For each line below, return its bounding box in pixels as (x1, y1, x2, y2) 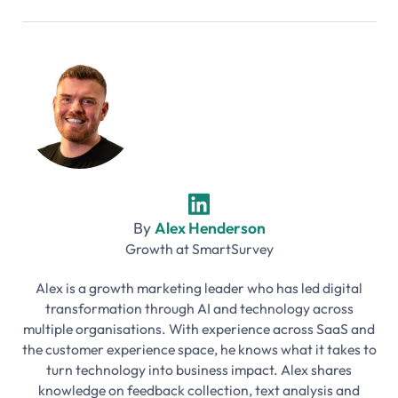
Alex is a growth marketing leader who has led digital (36, 278, 362, 297)
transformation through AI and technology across (44, 298, 354, 317)
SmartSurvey (191, 239, 274, 258)
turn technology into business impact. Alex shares (46, 360, 352, 378)
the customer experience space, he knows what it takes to (21, 339, 377, 358)
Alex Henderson (154, 217, 266, 238)
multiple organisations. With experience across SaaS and (23, 319, 375, 338)
